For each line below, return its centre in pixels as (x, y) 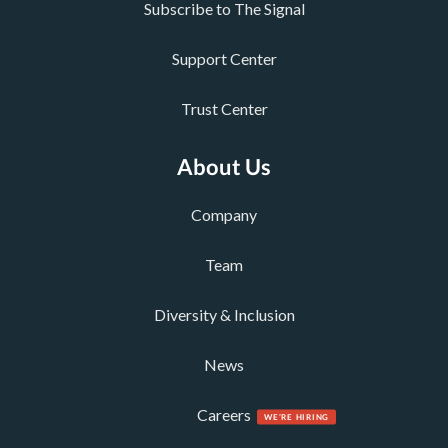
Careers (224, 415)
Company (224, 215)
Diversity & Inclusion (224, 315)
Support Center (224, 59)
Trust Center (224, 109)
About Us (224, 167)
